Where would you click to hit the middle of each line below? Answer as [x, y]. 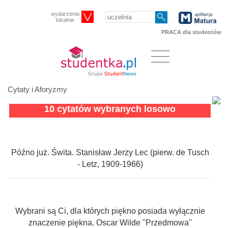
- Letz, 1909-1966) [110, 164]
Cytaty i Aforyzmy [37, 90]
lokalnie [65, 20]
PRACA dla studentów [191, 32]
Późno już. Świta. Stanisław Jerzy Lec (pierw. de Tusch [110, 153]
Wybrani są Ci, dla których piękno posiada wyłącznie [110, 211]
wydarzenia [65, 14]
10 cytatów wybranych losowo [110, 109]
